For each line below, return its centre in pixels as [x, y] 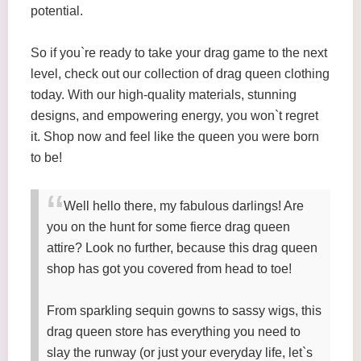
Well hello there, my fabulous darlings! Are [184, 206]
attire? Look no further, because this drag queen [182, 248]
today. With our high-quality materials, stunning [164, 95]
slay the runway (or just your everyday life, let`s [180, 353]
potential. [57, 11]
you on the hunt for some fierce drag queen [168, 227]
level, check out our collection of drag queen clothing [180, 74]
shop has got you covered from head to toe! [169, 269]
